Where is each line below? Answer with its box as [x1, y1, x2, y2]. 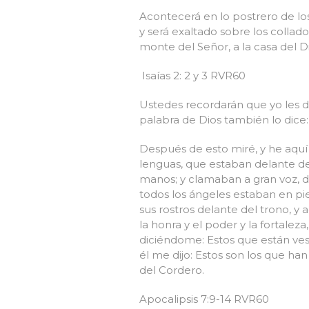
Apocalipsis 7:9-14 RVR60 [139, 292, 269, 306]
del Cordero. [139, 263, 207, 277]
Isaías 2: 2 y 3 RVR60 [139, 69, 246, 83]
